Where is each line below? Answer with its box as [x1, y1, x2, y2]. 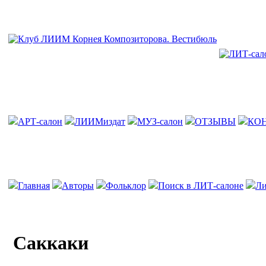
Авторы [62, 180, 94, 191]
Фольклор [106, 180, 146, 191]
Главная [18, 180, 50, 191]
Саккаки [13, 232, 88, 254]
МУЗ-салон [137, 116, 183, 126]
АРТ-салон [18, 116, 62, 126]
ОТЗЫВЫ [195, 116, 236, 126]
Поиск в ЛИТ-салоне [158, 180, 243, 191]
